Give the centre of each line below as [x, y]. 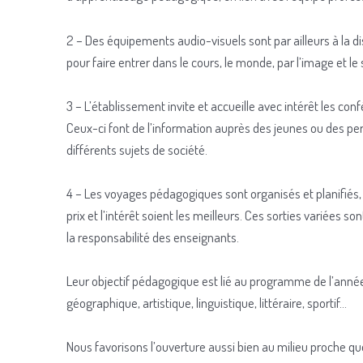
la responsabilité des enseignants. [153, 237]
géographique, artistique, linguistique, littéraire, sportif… [207, 303]
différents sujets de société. [137, 149]
